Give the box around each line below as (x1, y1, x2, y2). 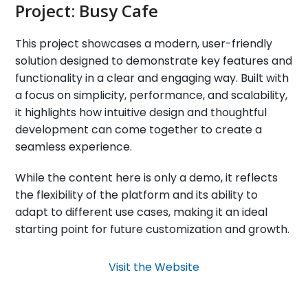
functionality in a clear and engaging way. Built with (15, 69, 289, 86)
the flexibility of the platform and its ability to (15, 186, 258, 203)
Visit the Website (109, 258, 199, 275)
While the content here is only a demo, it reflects (15, 169, 278, 186)
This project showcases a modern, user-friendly (15, 35, 273, 52)
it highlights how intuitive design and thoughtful (15, 104, 267, 120)
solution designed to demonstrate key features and (15, 52, 293, 69)
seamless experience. (15, 138, 133, 155)
